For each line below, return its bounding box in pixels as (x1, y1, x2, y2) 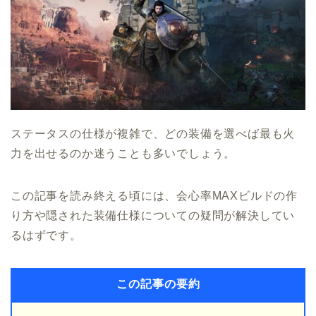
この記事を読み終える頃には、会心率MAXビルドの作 (11, 190, 298, 202)
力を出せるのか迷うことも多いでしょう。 (11, 147, 236, 160)
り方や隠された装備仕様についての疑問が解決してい (11, 209, 296, 222)
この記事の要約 (116, 278, 200, 291)
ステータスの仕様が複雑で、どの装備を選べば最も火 (11, 128, 296, 140)
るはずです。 (11, 229, 82, 242)
